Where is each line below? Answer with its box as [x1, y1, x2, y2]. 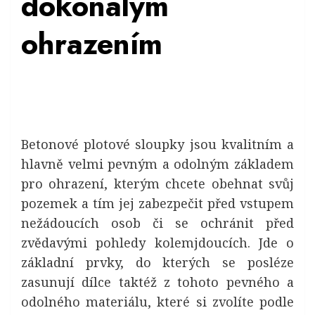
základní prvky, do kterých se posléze [21, 254, 294, 271]
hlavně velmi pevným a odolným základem [21, 155, 294, 172]
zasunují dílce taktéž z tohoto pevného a [21, 274, 294, 290]
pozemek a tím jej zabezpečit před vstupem [21, 195, 294, 212]
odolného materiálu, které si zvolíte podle [21, 293, 294, 310]
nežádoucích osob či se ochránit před [21, 214, 294, 231]
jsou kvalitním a [184, 136, 295, 153]
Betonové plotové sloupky [21, 136, 185, 153]
